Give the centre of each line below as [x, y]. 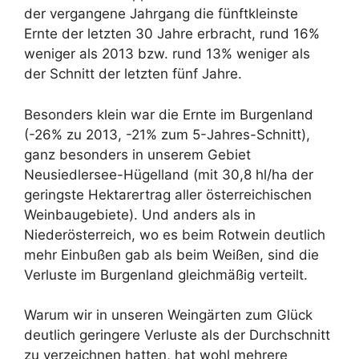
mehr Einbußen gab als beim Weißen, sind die [171, 254]
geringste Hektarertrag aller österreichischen [168, 194]
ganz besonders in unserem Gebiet [137, 154]
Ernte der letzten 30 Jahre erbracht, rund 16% [172, 34]
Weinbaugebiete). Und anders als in [140, 214]
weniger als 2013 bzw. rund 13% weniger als [167, 54]
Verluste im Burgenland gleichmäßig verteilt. [166, 274]
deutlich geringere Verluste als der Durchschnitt [177, 335]
